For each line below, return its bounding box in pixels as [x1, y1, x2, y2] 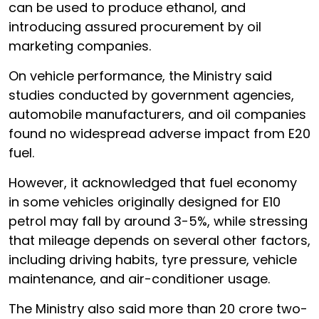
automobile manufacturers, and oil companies [9, 105, 306, 123]
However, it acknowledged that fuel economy [9, 173, 297, 192]
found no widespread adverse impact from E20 [9, 124, 310, 142]
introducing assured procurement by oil [9, 17, 261, 36]
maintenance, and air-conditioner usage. [9, 269, 270, 288]
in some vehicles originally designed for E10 [9, 192, 281, 211]
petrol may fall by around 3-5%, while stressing [9, 211, 308, 230]
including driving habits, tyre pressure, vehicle [9, 250, 297, 268]
